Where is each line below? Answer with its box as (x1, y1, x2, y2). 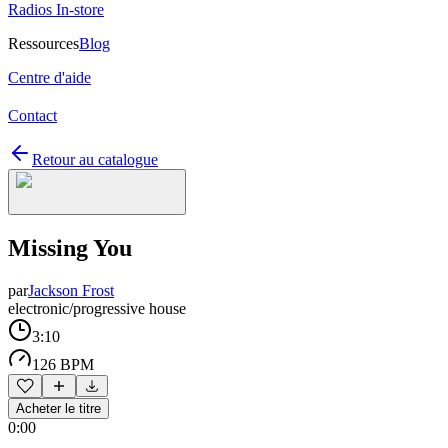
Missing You (8, 234, 132, 261)
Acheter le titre (16, 400, 101, 416)
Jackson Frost (28, 281, 114, 299)
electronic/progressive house (8, 299, 186, 317)
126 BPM (32, 355, 94, 373)
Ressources (8, 35, 79, 52)
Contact (8, 107, 57, 124)
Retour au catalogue (32, 151, 158, 168)
